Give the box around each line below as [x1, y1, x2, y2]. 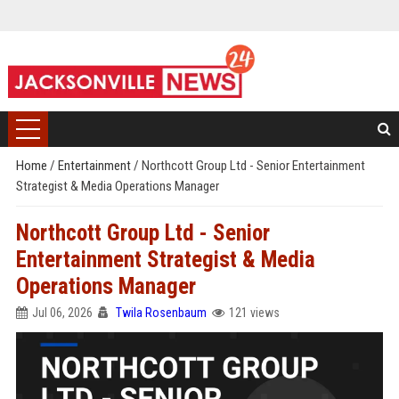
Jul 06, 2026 [31, 305, 93, 320]
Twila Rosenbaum [115, 305, 207, 320]
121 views [228, 305, 280, 320]
